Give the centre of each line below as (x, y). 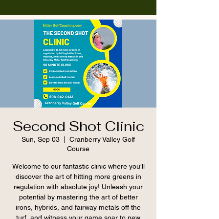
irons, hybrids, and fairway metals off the (78, 207)
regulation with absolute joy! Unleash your (78, 187)
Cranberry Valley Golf (102, 139)
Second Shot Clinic (78, 126)
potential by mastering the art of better (78, 197)
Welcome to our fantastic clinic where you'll (78, 166)
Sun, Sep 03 (41, 139)
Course (78, 149)
